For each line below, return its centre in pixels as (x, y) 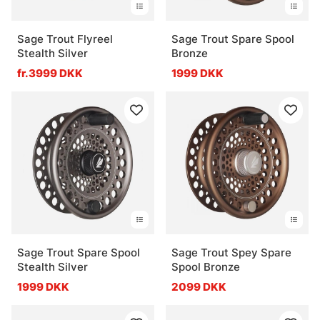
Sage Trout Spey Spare (231, 252)
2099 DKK (199, 286)
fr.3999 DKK (50, 73)
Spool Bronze (206, 266)
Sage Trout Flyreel (65, 39)
